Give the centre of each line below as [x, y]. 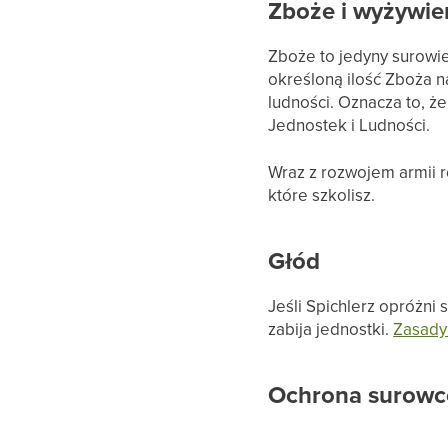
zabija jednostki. [331, 329]
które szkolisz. [322, 195]
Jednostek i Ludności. [349, 125]
